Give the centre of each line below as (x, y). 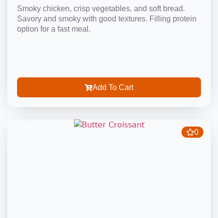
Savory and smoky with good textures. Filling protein (107, 18)
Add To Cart (113, 87)
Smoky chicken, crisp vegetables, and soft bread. (101, 8)
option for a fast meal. (54, 29)
